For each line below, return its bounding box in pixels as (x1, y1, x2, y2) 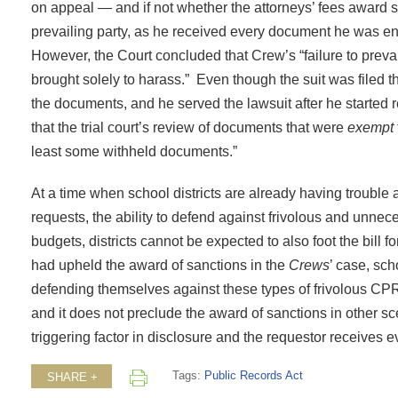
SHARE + (47, 371, 98, 385)
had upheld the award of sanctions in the (31, 256, 289, 273)
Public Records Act (203, 370, 303, 383)
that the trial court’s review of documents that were (31, 118, 347, 135)
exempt (347, 118, 394, 135)
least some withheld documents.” (31, 142, 237, 159)
